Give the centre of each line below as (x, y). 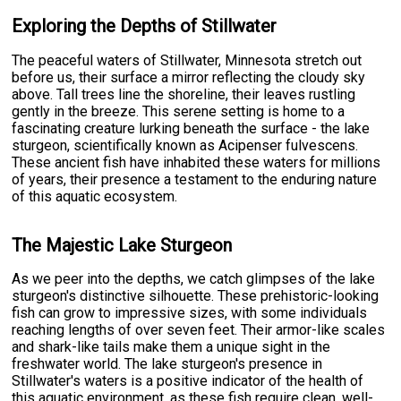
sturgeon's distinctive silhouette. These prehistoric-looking (196, 296)
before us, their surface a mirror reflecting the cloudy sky (189, 78)
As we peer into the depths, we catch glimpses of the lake (194, 279)
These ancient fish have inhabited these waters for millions (196, 163)
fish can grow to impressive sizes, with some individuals (190, 313)
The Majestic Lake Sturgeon (122, 245)
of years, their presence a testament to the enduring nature (195, 180)
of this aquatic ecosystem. (95, 197)
